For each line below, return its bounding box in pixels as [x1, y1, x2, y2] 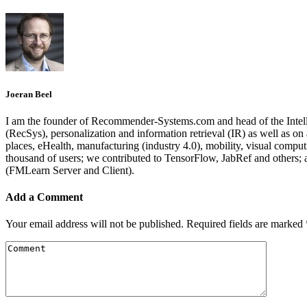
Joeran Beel [5, 88, 52, 99]
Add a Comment [5, 191, 83, 204]
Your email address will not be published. [5, 218, 184, 230]
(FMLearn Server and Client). [5, 164, 134, 176]
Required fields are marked [186, 218, 306, 230]
